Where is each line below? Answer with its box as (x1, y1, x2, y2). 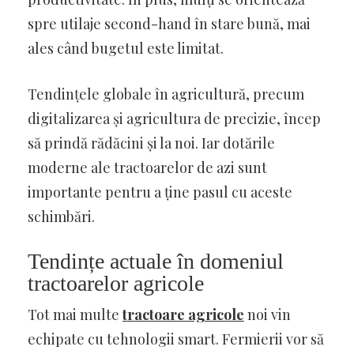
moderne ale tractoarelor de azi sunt (28, 157, 267, 177)
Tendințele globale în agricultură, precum (28, 84, 304, 104)
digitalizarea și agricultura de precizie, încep (28, 108, 321, 128)
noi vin (244, 304, 291, 324)
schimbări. (28, 206, 95, 226)
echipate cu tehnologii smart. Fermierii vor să (28, 329, 324, 348)
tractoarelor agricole (28, 270, 204, 296)
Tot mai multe (28, 304, 122, 324)
